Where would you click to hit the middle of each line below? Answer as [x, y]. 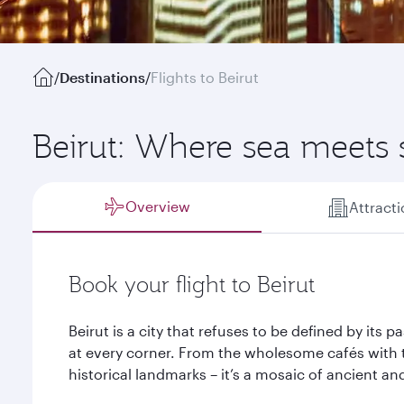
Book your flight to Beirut [192, 284]
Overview [158, 206]
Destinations [102, 77]
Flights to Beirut [205, 77]
